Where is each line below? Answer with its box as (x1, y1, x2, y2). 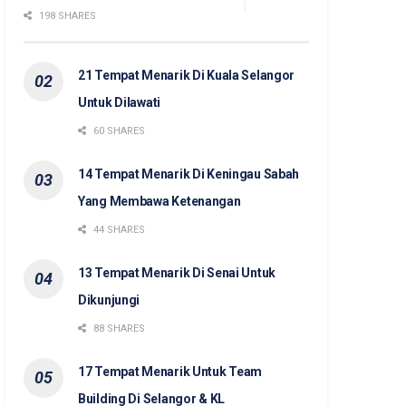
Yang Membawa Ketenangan (78, 194, 241, 209)
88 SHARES (91, 323, 145, 335)
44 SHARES (91, 224, 145, 237)
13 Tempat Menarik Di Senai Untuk (78, 266, 276, 281)
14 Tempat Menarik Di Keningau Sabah (78, 167, 300, 182)
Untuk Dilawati (78, 95, 161, 111)
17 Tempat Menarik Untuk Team (78, 364, 263, 380)
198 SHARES (36, 10, 96, 23)
